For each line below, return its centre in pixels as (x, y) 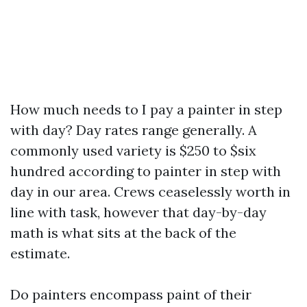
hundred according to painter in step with (146, 171)
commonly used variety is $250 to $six (133, 150)
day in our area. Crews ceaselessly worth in (150, 192)
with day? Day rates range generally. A (134, 130)
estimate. (40, 253)
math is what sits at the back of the (123, 233)
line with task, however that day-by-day (138, 212)
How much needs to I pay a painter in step (146, 109)
